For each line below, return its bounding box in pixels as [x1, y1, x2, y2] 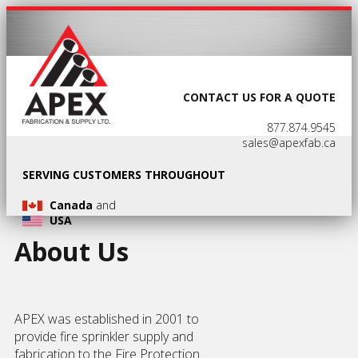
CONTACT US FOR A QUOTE [183, 89, 336, 105]
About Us [14, 233, 129, 268]
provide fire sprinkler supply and [14, 328, 193, 346]
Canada [50, 197, 93, 213]
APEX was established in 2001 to [14, 310, 199, 328]
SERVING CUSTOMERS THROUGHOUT [22, 166, 225, 182]
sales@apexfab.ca [242, 135, 336, 151]
